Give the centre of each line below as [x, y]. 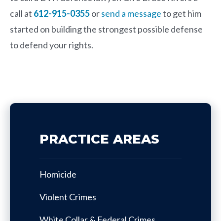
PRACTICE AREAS [99, 139]
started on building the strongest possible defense [106, 29]
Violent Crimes [68, 197]
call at [22, 13]
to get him [181, 13]
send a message [131, 13]
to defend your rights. [52, 45]
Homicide [58, 174]
